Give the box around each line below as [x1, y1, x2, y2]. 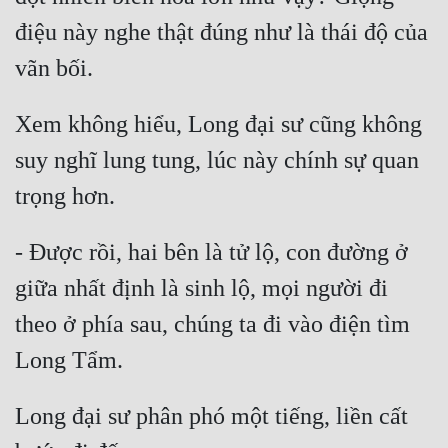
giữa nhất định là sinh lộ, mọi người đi [15, 275, 388, 302]
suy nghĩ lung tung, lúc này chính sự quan [15, 147, 419, 174]
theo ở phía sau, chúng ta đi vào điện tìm [15, 311, 410, 338]
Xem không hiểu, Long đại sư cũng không [15, 111, 422, 138]
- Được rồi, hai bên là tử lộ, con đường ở [15, 239, 408, 266]
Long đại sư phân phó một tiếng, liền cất [15, 403, 408, 430]
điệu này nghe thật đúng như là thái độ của [15, 19, 428, 46]
